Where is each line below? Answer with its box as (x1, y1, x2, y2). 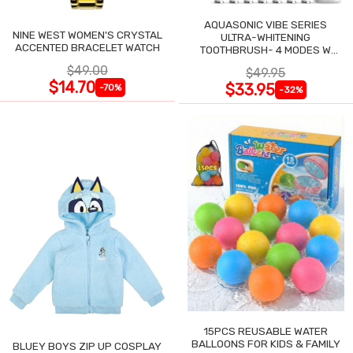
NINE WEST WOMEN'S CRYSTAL (12, 28, 162, 41)
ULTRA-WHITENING (221, 30, 311, 43)
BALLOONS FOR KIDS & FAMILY (191, 337, 340, 351)
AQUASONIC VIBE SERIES (204, 17, 328, 31)
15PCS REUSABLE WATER (203, 325, 329, 338)
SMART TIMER (232, 55, 299, 69)
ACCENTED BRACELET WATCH (14, 40, 160, 54)
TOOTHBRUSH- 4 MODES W (200, 43, 332, 56)
